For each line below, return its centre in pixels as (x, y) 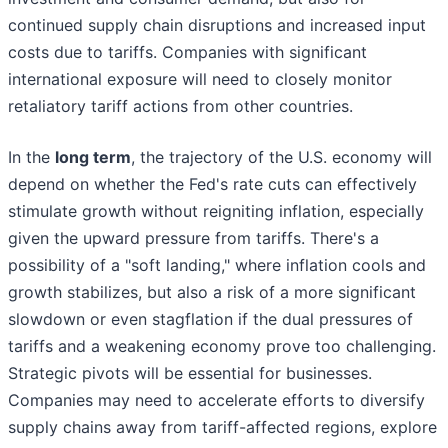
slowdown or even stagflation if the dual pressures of (210, 319)
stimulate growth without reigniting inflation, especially (216, 211)
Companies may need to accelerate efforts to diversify (216, 400)
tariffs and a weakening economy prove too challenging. (222, 346)
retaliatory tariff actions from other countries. (180, 106)
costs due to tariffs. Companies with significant (187, 52)
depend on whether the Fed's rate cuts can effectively (212, 184)
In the (31, 157)
